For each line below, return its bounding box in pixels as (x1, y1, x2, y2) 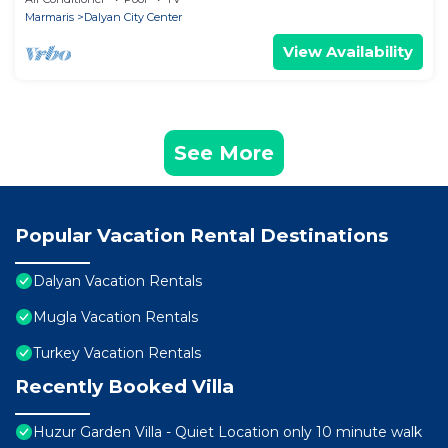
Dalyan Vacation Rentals (33, 272, 202, 291)
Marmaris (25, 10, 74, 25)
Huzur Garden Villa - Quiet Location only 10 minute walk (33, 423, 422, 442)
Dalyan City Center (84, 10, 182, 25)
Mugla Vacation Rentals (33, 308, 198, 327)
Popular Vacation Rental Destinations (15, 224, 388, 248)
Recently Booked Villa (15, 375, 234, 399)
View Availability (283, 42, 413, 62)
